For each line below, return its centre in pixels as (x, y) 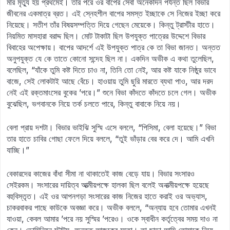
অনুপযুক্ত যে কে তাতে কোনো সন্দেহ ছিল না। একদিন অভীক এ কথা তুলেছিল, (110, 59)
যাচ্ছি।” (18, 150)
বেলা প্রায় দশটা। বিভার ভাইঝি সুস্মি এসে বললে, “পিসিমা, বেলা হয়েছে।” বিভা (111, 127)
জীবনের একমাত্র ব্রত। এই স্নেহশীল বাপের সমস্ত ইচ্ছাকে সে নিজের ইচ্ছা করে (113, 13)
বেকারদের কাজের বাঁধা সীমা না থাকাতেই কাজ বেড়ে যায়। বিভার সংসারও (101, 174)
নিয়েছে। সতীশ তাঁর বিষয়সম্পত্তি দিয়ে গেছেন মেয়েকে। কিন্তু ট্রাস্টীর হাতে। (111, 25)
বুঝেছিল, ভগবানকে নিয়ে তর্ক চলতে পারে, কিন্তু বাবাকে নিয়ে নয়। (94, 104)
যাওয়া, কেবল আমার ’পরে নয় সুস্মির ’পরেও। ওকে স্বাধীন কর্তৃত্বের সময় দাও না (112, 219)
